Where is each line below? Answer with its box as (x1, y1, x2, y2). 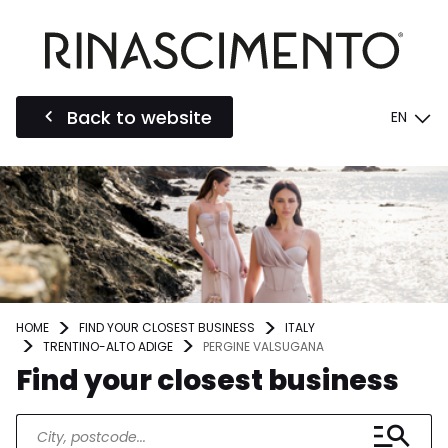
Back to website (67, 104, 212, 130)
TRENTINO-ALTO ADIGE (43, 337, 173, 355)
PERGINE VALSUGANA (203, 337, 324, 355)
